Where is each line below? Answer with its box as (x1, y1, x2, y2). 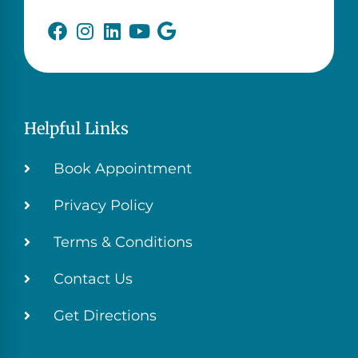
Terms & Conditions (54, 233, 193, 252)
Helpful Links (24, 118, 129, 139)
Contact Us (54, 270, 133, 288)
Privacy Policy (54, 197, 153, 215)
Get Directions (54, 307, 157, 325)
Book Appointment (54, 160, 192, 178)
